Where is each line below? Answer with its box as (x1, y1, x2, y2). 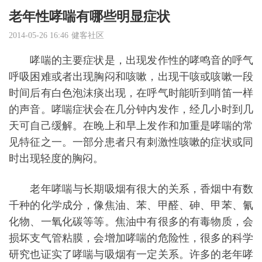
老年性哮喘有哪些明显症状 (9, 9, 170, 24)
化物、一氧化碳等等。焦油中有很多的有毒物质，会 (9, 216, 253, 227)
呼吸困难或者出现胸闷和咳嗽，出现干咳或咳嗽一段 (9, 71, 253, 82)
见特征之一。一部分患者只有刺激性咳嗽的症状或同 (9, 136, 253, 148)
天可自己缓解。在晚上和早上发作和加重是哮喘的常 (9, 120, 253, 132)
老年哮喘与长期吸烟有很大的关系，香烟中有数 (9, 183, 253, 195)
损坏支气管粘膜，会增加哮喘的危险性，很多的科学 (9, 232, 253, 244)
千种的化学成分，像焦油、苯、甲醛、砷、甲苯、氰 (9, 199, 253, 211)
